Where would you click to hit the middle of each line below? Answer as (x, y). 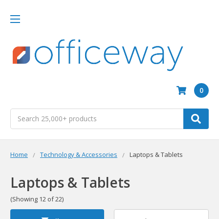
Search (21, 113)
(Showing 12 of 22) (37, 199)
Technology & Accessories (79, 154)
